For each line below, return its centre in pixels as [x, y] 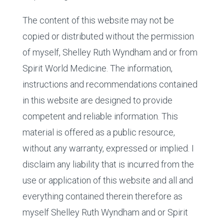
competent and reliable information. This [100, 116]
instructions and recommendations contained [110, 84]
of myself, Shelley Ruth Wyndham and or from [110, 52]
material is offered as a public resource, [98, 132]
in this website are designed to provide [97, 100]
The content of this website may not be [98, 20]
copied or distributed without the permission [108, 36]
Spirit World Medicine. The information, [97, 68]
